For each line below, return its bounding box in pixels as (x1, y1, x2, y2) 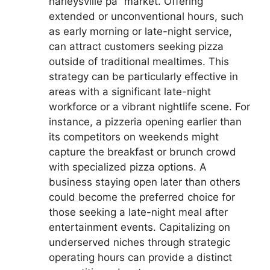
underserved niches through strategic (49, 236, 230, 248)
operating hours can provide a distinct (49, 251, 232, 263)
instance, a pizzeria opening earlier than (49, 115, 242, 128)
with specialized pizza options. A (49, 160, 207, 173)
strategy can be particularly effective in (49, 70, 238, 83)
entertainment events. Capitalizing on (49, 221, 230, 233)
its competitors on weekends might (49, 130, 219, 143)
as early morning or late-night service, (49, 25, 232, 37)
